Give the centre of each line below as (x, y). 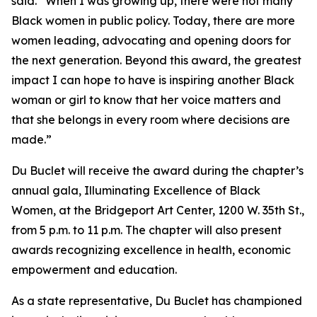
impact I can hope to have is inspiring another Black (153, 80)
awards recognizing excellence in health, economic (151, 250)
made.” (31, 139)
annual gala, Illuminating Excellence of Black (136, 190)
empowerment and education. (94, 270)
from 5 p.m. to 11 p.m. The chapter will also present (146, 230)
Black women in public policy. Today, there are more (153, 21)
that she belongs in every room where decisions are (151, 120)
